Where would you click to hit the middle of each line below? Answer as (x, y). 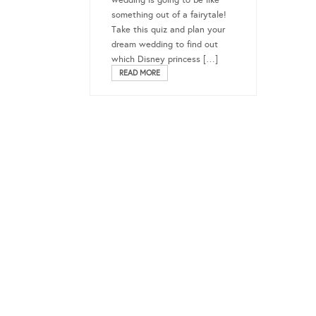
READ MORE (140, 73)
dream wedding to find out (165, 45)
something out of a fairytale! (169, 15)
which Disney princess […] (165, 60)
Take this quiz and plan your (168, 30)
